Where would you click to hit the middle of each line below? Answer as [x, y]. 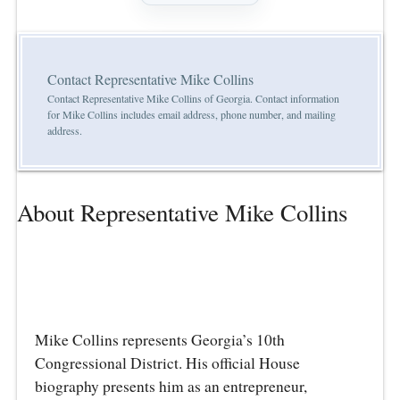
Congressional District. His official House [168, 362]
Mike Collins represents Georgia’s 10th [160, 339]
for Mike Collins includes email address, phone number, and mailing [191, 115]
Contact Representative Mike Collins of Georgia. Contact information [193, 99]
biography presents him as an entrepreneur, [171, 386]
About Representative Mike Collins [183, 213]
